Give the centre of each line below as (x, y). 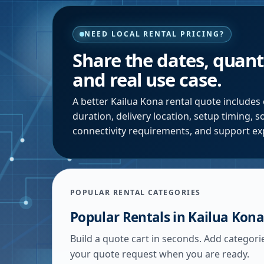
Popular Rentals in (129, 217)
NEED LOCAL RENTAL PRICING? (154, 34)
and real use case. (147, 80)
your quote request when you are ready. (160, 254)
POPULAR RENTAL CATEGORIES (136, 192)
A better (92, 101)
